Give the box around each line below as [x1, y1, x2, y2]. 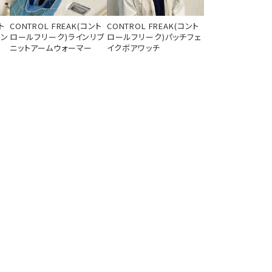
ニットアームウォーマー [9, 41, 93, 53]
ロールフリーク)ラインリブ [9, 30, 104, 42]
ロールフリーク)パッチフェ [106, 30, 202, 42]
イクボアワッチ [106, 41, 160, 53]
